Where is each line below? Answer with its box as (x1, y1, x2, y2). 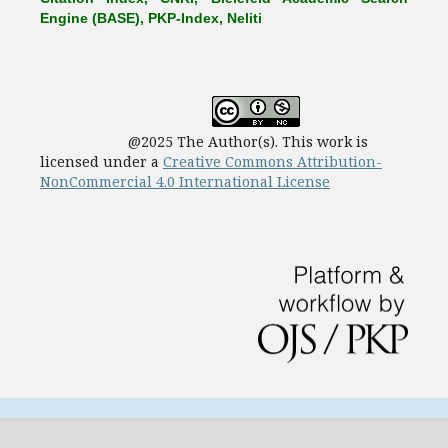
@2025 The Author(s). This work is (40, 131, 368, 151)
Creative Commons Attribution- (163, 151, 382, 171)
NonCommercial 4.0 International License (40, 171, 330, 191)
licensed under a (40, 151, 163, 171)
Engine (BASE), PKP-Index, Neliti (40, 9, 262, 26)
